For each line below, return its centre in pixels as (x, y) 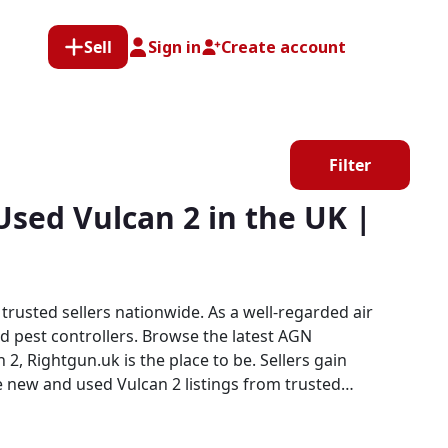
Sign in (174, 46)
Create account (283, 46)
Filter (350, 165)
